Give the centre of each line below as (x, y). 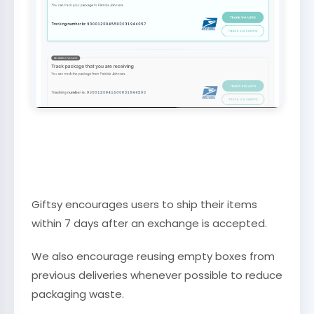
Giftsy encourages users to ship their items (144, 205)
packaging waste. (78, 294)
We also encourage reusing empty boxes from (153, 257)
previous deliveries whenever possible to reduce (157, 275)
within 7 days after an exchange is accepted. (149, 224)
